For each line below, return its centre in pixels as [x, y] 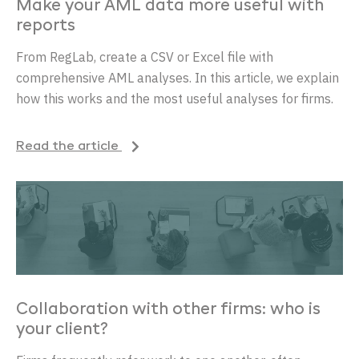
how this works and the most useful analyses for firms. [175, 98]
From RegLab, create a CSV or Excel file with [145, 56]
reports [46, 26]
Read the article [69, 146]
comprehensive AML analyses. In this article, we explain [177, 77]
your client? [62, 330]
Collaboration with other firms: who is [168, 310]
